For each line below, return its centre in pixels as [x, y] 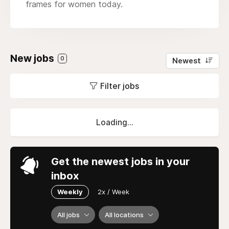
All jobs [68, 214]
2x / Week [113, 191]
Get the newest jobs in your [120, 161]
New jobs [33, 58]
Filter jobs [120, 86]
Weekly [70, 191]
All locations [124, 214]
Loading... [114, 122]
